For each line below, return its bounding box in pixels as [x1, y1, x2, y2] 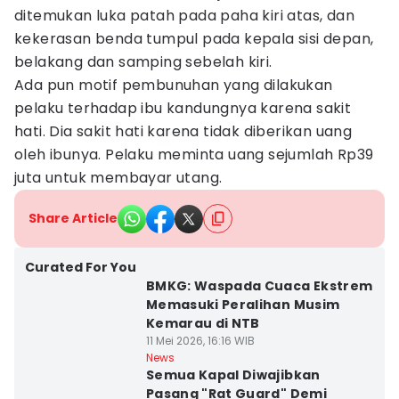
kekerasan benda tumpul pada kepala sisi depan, [14, 28, 374, 49]
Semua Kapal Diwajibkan [145, 366, 321, 384]
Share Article [28, 209, 118, 227]
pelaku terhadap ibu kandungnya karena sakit [14, 98, 352, 118]
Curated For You [25, 258, 136, 276]
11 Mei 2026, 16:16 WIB [145, 333, 255, 348]
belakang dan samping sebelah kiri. [14, 52, 273, 72]
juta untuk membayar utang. [14, 167, 223, 188]
